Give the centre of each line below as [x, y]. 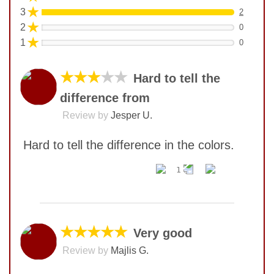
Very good [163, 233]
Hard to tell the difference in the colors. [129, 145]
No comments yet [79, 193]
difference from [105, 98]
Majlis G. [130, 251]
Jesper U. [131, 116]
